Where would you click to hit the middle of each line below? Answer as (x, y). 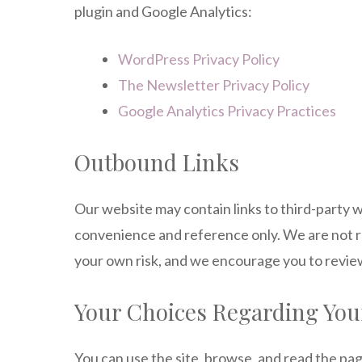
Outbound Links (157, 162)
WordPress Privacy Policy (199, 59)
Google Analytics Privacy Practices (227, 111)
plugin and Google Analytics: (163, 11)
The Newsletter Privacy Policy (214, 85)
